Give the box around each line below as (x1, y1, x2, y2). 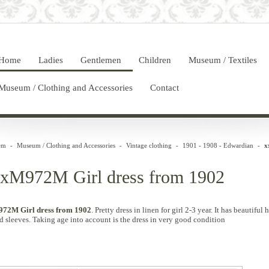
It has (214, 205, 232, 214)
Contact (150, 83, 179, 92)
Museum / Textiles (188, 55, 257, 65)
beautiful (233, 205, 263, 214)
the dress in (119, 215, 157, 224)
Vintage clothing (125, 142, 172, 149)
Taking (32, 215, 55, 224)
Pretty (94, 205, 114, 214)
